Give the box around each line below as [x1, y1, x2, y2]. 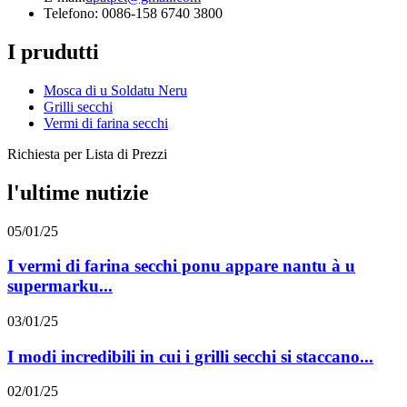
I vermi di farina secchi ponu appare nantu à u [7, 256, 355, 276]
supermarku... [7, 276, 113, 296]
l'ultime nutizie [7, 180, 149, 204]
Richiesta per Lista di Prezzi [7, 145, 167, 162]
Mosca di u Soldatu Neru [44, 82, 187, 98]
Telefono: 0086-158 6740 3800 [44, 5, 223, 21]
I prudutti [7, 39, 99, 64]
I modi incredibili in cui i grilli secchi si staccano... [7, 346, 373, 366]
